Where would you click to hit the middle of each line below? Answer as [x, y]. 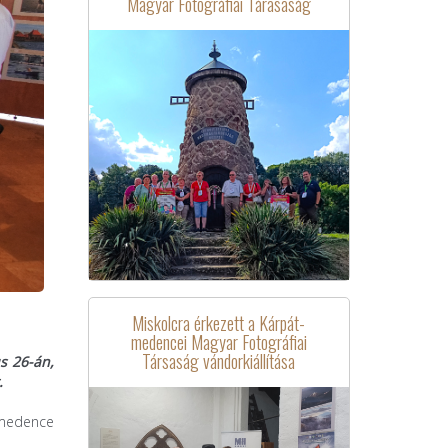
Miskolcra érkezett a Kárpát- [219, 322]
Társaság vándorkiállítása [219, 360]
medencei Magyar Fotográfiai [218, 341]
